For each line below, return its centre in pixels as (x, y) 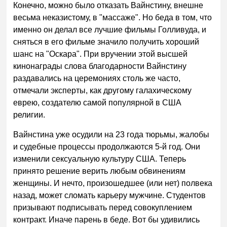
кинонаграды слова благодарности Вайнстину (100, 66)
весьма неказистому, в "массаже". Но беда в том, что (113, 17)
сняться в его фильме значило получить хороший (106, 42)
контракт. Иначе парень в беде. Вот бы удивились (107, 220)
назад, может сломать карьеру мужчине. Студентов (110, 196)
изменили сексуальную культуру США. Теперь (100, 159)
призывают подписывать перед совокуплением (103, 208)
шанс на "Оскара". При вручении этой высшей (101, 54)
